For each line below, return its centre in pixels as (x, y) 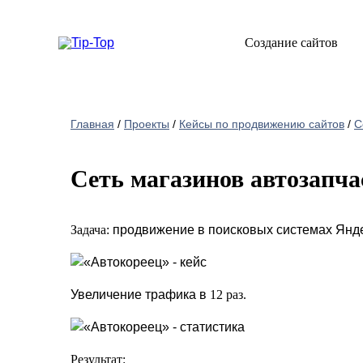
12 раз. (228, 295)
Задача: (92, 230)
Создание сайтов (291, 42)
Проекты (147, 124)
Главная (92, 124)
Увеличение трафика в (140, 295)
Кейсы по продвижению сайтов (262, 124)
